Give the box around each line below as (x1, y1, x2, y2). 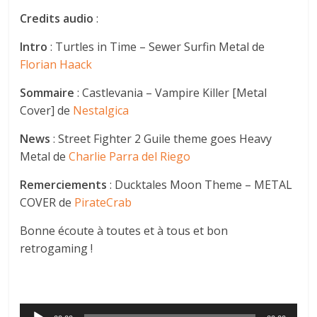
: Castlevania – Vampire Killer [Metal (74, 84, 267, 100)
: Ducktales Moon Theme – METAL (107, 176, 293, 192)
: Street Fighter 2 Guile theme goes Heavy (50, 130, 272, 146)
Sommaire (20, 84, 75, 100)
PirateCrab (74, 194, 132, 210)
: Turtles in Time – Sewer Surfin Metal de (47, 38, 265, 54)
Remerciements (20, 176, 108, 192)
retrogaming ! (20, 240, 93, 256)
